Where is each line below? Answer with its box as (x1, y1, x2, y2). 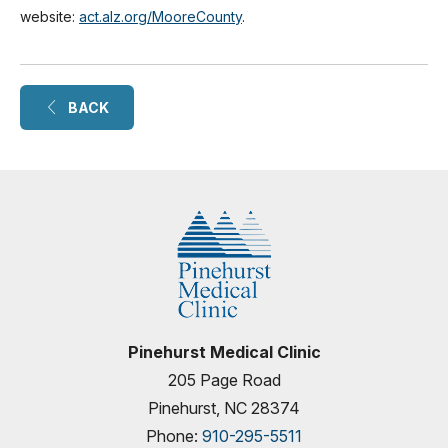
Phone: (146, 426, 202, 446)
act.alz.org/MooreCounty (79, 8, 242, 25)
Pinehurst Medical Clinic (127, 342, 321, 362)
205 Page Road (167, 370, 281, 390)
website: (20, 8, 79, 25)
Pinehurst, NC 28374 (148, 398, 300, 418)
